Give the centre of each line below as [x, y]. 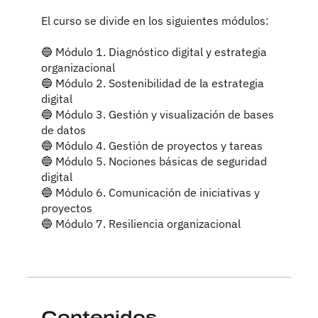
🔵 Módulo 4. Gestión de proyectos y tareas [152, 146]
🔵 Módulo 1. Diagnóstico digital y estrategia [154, 52]
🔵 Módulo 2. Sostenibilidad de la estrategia [152, 83]
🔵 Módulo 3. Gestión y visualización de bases [157, 115]
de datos [63, 130]
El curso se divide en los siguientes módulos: [155, 21]
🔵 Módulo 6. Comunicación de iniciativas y [150, 193]
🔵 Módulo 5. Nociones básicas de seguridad [154, 161]
